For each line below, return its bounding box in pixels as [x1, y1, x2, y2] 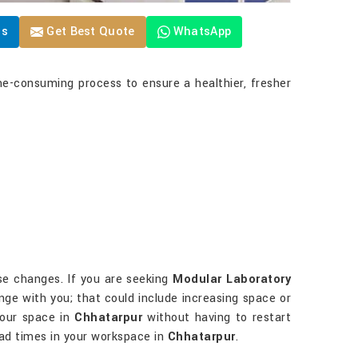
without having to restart [142, 309, 292, 326]
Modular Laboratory [173, 271, 292, 288]
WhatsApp [173, 23, 232, 40]
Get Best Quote [43, 23, 135, 40]
